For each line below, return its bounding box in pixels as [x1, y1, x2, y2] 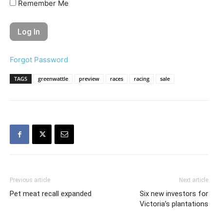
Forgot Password [10, 55, 68, 64]
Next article [179, 177, 208, 183]
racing [134, 75, 149, 82]
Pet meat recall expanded [10, 189, 91, 198]
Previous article [10, 177, 50, 183]
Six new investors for [140, 189, 208, 198]
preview [79, 75, 99, 82]
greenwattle [38, 75, 68, 82]
